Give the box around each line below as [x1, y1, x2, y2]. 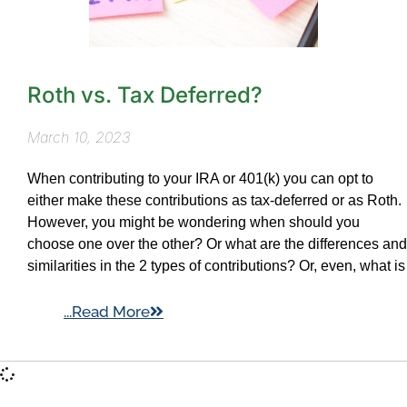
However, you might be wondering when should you [27, 213, 360, 230]
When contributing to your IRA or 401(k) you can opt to [27, 170, 373, 186]
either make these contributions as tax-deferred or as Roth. [27, 192, 402, 208]
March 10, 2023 [27, 127, 131, 146]
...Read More [64, 302, 150, 321]
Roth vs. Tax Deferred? [27, 81, 263, 108]
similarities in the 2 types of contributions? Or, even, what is [27, 257, 405, 273]
